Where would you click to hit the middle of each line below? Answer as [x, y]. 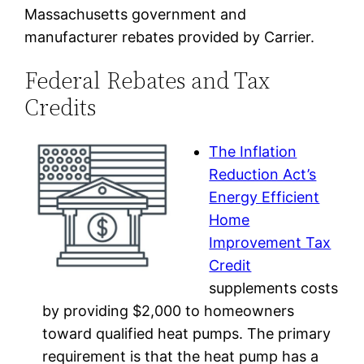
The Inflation [253, 151]
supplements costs [274, 288]
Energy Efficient [264, 197]
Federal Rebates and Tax [147, 81]
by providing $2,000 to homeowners [168, 310]
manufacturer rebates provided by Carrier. [172, 37]
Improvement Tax [270, 242]
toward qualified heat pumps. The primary [186, 333]
